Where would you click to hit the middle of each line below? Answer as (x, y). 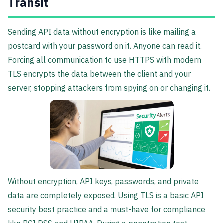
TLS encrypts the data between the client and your (99, 74)
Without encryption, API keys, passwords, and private (103, 181)
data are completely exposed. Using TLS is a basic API (106, 195)
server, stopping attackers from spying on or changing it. (109, 88)
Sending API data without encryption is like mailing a (102, 32)
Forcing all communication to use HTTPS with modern (105, 60)
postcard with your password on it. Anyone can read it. (105, 46)
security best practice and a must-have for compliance (107, 209)
